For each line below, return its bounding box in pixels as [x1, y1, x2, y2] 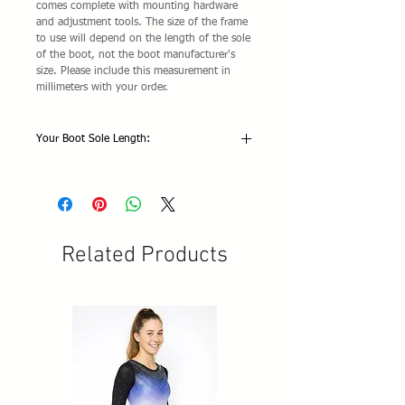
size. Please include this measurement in [36, 66, 231, 77]
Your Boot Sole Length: [36, 134, 150, 145]
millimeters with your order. [36, 82, 168, 93]
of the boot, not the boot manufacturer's [36, 50, 235, 61]
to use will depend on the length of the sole [36, 33, 250, 44]
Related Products [61, 242, 228, 269]
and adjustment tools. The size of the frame [36, 17, 248, 28]
